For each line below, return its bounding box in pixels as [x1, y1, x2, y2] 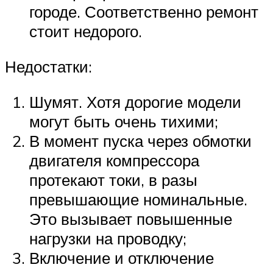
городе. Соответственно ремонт [29, 2, 258, 22]
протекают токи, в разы [29, 169, 197, 190]
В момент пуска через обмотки [29, 130, 252, 151]
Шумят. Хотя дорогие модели [29, 91, 241, 112]
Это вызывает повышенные [29, 208, 232, 229]
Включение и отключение [29, 247, 214, 268]
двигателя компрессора [29, 150, 199, 170]
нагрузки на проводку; [29, 228, 186, 248]
